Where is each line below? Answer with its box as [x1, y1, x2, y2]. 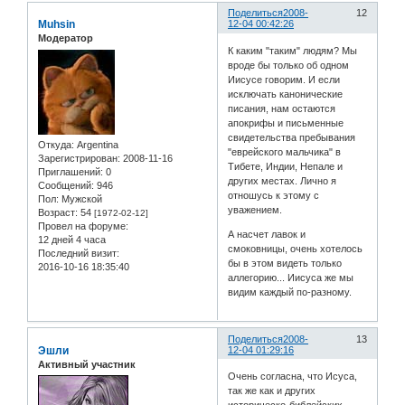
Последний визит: [38, 247, 119, 259]
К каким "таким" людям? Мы [228, 44, 358, 56]
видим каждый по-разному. [228, 286, 353, 297]
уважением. [228, 203, 283, 215]
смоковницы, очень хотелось [228, 242, 363, 254]
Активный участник [38, 358, 136, 370]
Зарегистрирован [38, 152, 118, 164]
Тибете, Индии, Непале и [228, 160, 344, 172]
